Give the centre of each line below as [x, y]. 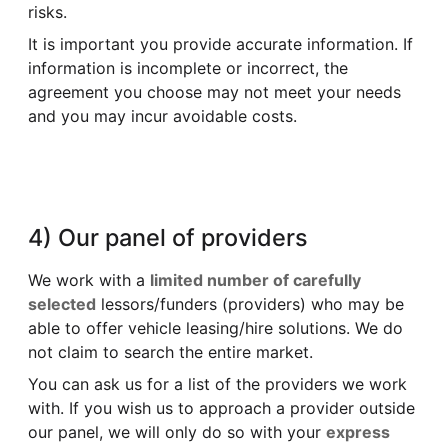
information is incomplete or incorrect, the [188, 67]
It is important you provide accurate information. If [220, 43]
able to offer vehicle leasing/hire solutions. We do [215, 327]
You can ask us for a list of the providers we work [217, 383]
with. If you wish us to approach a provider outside [221, 407]
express [358, 431]
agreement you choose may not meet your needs [214, 91]
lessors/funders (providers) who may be [250, 303]
